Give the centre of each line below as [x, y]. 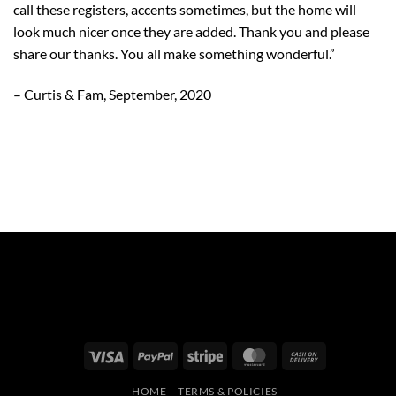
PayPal [191, 354]
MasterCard [304, 354]
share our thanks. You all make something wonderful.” [174, 54]
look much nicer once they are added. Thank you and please [191, 32]
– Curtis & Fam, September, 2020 [112, 94]
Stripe [238, 354]
